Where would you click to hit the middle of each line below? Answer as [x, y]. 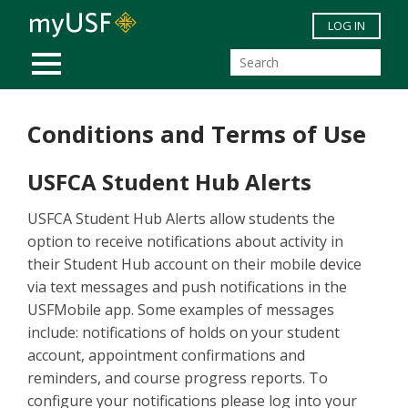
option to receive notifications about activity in [185, 242]
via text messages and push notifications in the [187, 287]
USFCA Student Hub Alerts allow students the [181, 219]
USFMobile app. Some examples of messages [181, 310]
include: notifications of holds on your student [184, 333]
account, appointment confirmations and [166, 356]
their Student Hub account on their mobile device [194, 265]
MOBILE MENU [94, 53]
